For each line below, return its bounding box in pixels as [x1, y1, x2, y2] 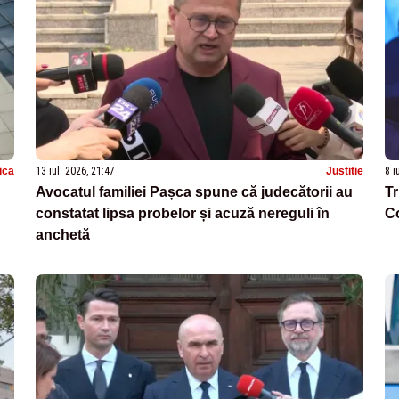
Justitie [326, 164, 363, 177]
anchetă [36, 226, 90, 242]
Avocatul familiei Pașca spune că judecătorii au [36, 183, 353, 199]
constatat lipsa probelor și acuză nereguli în [36, 205, 330, 221]
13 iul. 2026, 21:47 [36, 164, 115, 177]
